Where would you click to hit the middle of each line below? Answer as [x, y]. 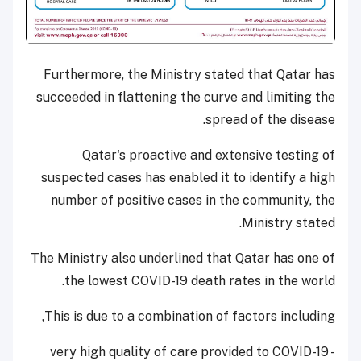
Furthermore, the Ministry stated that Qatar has [189, 75]
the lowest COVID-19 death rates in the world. [200, 281]
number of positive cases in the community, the [193, 201]
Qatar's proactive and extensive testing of [209, 156]
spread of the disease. [270, 120]
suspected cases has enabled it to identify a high [188, 178]
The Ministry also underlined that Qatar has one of [183, 259]
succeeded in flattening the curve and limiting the [186, 98]
